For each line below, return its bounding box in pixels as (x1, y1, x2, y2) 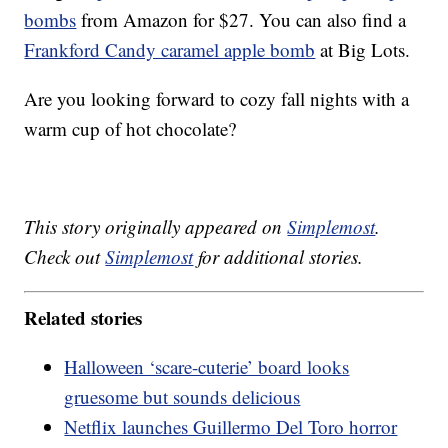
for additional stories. (193, 244, 364, 270)
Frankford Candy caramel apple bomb (24, 37, 316, 63)
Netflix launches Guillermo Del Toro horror (64, 413, 398, 439)
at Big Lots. (315, 37, 411, 63)
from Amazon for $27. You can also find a (76, 7, 407, 33)
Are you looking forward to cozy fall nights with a (24, 86, 410, 112)
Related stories (24, 303, 143, 331)
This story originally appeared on (24, 214, 288, 240)
